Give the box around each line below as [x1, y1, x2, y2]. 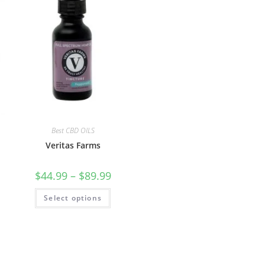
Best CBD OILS [51, 125, 95, 135]
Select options [44, 192, 102, 203]
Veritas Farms [45, 139, 101, 151]
